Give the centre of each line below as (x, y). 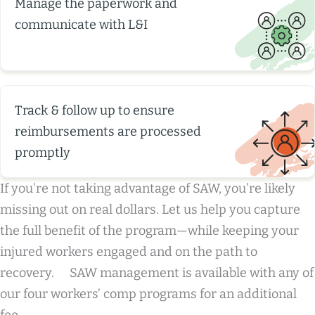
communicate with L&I (81, 25)
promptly (43, 153)
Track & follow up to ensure (95, 111)
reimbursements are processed (108, 132)
